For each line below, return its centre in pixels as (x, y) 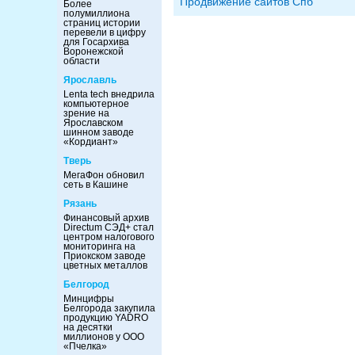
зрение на (86, 113)
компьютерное (96, 104)
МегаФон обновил (104, 175)
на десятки (88, 327)
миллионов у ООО (104, 337)
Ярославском (93, 123)
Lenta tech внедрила (109, 94)
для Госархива (96, 42)
